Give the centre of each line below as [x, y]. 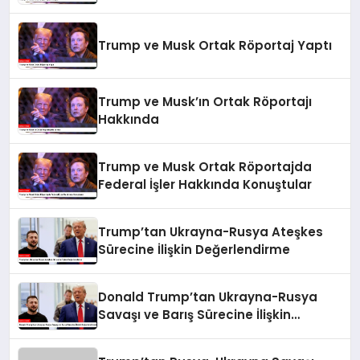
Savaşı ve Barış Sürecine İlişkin [195, 314]
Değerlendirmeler [154, 332]
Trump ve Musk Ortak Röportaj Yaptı [215, 45]
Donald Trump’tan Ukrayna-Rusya [208, 297]
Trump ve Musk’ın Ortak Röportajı [205, 101]
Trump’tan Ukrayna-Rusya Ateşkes [211, 231]
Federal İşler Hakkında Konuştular [205, 184]
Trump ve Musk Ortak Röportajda [205, 166]
